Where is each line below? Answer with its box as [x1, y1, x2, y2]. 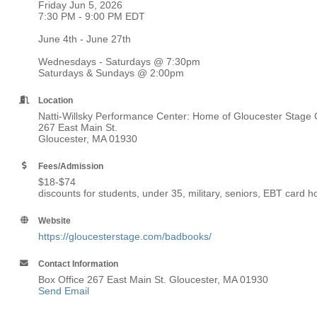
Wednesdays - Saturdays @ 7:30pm [38, 56, 203, 67]
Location [38, 96, 73, 105]
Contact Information [38, 259, 118, 268]
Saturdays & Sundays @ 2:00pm [38, 67, 187, 79]
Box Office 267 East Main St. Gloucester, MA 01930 [38, 274, 268, 285]
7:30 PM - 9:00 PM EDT [38, 11, 145, 22]
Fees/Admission [38, 161, 103, 171]
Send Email [38, 285, 89, 296]
